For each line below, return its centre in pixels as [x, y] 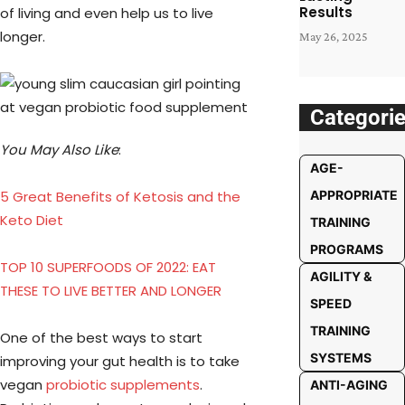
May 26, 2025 [333, 36]
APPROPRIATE [353, 195]
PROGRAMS [346, 249]
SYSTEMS [340, 358]
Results [325, 12]
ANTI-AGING [348, 385]
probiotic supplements [123, 385]
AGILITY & [340, 276]
